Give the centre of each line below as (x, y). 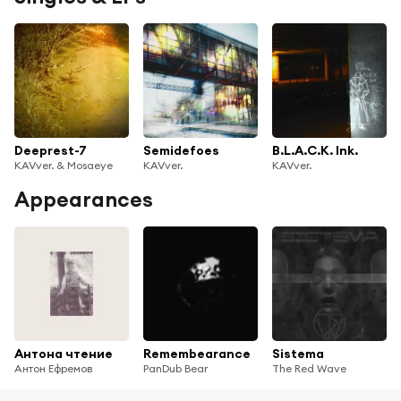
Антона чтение (64, 353)
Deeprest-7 (51, 150)
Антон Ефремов (53, 368)
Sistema (298, 353)
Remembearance (197, 353)
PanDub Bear (175, 368)
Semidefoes (181, 150)
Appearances (84, 199)
